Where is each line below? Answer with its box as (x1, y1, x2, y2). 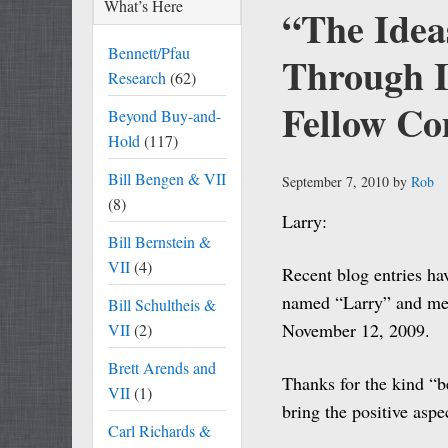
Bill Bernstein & (108, 231, 211, 252)
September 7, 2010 (282, 172, 389, 191)
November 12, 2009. (282, 318, 430, 342)
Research (108, 67, 166, 88)
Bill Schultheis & (108, 294, 216, 315)
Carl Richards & (108, 420, 211, 441)
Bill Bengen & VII (108, 168, 226, 189)
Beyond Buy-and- (108, 105, 221, 126)
